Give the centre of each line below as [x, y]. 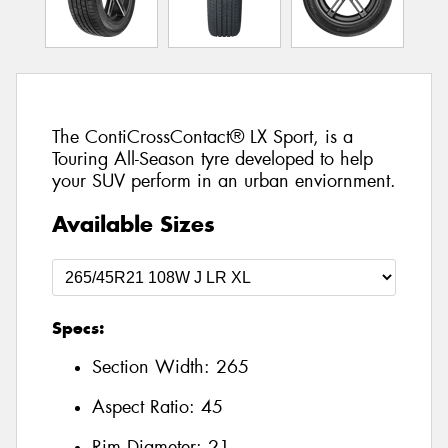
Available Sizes [133, 223]
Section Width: [154, 367]
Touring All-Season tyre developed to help [212, 159]
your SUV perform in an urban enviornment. [224, 181]
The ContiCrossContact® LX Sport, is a [202, 137]
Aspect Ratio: [146, 407]
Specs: [78, 327]
